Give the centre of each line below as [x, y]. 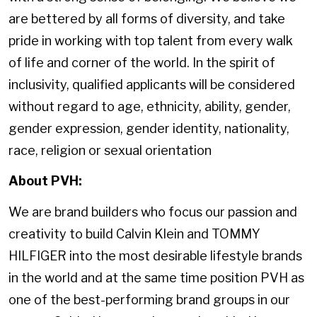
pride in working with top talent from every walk [151, 40]
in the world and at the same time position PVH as [156, 277]
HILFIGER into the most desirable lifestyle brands [155, 255]
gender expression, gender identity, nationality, [149, 128]
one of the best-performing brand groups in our [149, 299]
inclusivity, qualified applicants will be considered [152, 84]
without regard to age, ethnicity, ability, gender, [150, 106]
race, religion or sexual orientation [110, 150]
